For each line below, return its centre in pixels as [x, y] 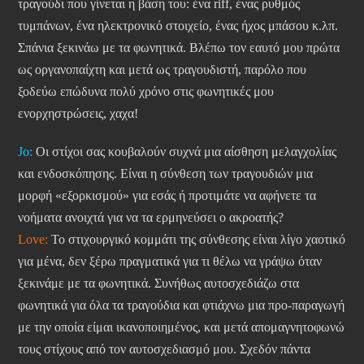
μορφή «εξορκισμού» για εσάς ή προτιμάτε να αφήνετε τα [167, 196]
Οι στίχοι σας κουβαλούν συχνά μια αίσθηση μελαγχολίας [184, 152]
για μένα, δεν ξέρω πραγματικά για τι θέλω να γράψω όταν [170, 262]
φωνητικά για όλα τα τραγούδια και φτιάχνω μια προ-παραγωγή [181, 305]
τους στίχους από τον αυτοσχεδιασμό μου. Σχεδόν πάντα [164, 349]
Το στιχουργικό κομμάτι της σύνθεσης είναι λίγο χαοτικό [197, 240]
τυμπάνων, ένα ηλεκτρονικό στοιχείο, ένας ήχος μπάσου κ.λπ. [178, 26]
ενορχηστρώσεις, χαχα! [78, 114]
